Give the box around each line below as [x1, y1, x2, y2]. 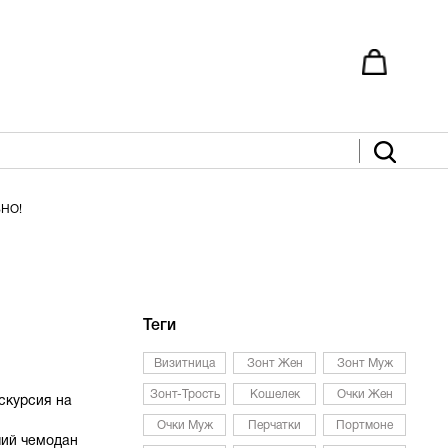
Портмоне [336, 420, 394, 431]
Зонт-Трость [149, 389, 220, 400]
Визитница [154, 358, 216, 369]
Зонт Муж [336, 358, 393, 369]
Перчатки [248, 420, 302, 431]
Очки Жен [336, 389, 393, 400]
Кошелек [249, 389, 300, 400]
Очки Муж [156, 420, 213, 431]
